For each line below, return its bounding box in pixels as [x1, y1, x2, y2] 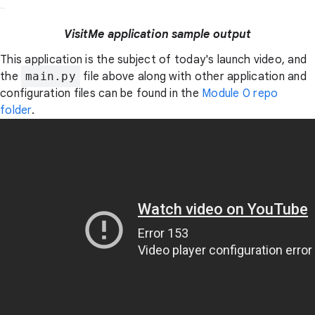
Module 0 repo [202, 86, 278, 101]
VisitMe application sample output [63, 27, 252, 41]
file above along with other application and [79, 69, 307, 84]
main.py [25, 69, 76, 83]
